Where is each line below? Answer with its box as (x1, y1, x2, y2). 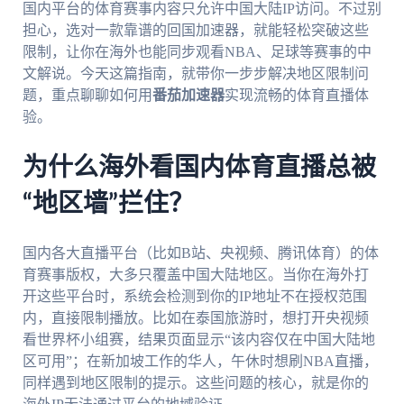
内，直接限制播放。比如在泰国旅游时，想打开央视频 (22, 309, 369, 326)
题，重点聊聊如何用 (22, 87, 152, 104)
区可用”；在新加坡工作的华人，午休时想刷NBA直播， (22, 353, 378, 369)
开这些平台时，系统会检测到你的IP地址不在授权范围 (22, 288, 367, 304)
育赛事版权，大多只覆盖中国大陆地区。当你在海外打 (22, 266, 369, 282)
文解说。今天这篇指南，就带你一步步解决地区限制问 (22, 66, 369, 82)
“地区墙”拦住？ (22, 191, 194, 217)
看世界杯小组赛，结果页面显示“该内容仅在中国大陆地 (22, 331, 375, 347)
